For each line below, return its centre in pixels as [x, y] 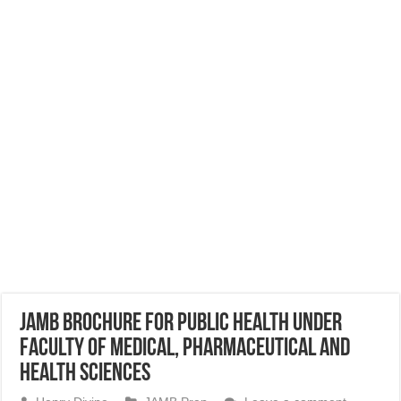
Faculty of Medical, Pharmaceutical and [185, 349]
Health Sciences [85, 374]
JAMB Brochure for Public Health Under [181, 324]
